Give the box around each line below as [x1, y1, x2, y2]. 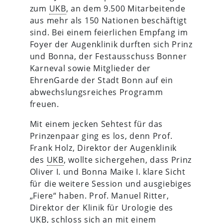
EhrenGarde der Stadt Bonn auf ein [29, 74, 173, 86]
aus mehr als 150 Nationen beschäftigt [29, 14, 187, 26]
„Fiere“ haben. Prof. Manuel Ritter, [29, 190, 169, 201]
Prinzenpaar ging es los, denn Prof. [29, 130, 173, 141]
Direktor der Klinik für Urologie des [29, 202, 173, 213]
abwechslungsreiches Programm [29, 86, 163, 98]
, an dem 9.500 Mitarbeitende [66, 2, 186, 14]
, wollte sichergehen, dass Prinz [63, 154, 192, 165]
